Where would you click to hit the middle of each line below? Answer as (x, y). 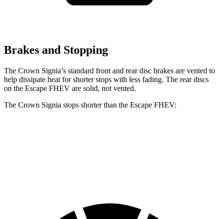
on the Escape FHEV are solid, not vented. (70, 88)
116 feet (86, 158)
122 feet (133, 158)
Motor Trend (178, 158)
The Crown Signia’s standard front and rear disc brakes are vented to (109, 70)
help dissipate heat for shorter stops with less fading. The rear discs (106, 79)
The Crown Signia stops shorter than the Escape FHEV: (90, 105)
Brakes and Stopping (56, 50)
